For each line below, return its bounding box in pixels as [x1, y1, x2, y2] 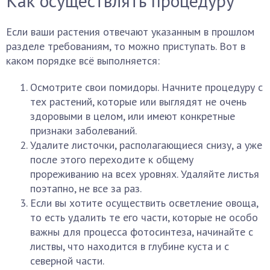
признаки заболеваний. [30, 124, 137, 137]
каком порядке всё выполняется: [6, 54, 160, 67]
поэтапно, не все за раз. [30, 181, 142, 195]
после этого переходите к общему [30, 152, 193, 166]
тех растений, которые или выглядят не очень [30, 95, 246, 108]
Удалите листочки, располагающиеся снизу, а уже [30, 138, 262, 152]
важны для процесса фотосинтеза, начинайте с [30, 225, 253, 239]
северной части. [30, 254, 104, 268]
